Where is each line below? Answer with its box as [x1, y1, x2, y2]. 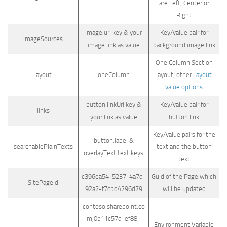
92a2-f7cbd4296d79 [85, 185, 142, 193]
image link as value [87, 41, 140, 49]
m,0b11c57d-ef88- [87, 215, 140, 222]
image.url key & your [85, 29, 142, 36]
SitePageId [28, 179, 58, 186]
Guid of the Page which [152, 173, 216, 180]
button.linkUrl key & [86, 101, 141, 108]
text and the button [156, 143, 212, 150]
